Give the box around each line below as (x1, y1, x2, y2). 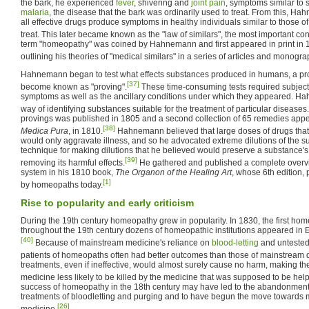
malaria (21, 7, 49, 17)
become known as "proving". (21, 81, 127, 92)
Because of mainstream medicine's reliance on (33, 237, 212, 248)
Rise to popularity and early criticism (21, 197, 194, 208)
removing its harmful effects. (21, 157, 125, 168)
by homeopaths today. (21, 179, 103, 190)
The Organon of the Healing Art (115, 167, 232, 177)
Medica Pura (21, 126, 68, 136)
